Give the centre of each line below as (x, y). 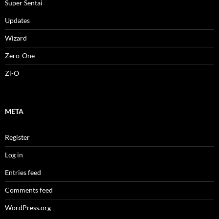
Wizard (16, 38)
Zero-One (20, 55)
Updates (17, 20)
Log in (14, 154)
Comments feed (29, 190)
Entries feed (23, 172)
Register (17, 137)
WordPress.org (28, 207)
